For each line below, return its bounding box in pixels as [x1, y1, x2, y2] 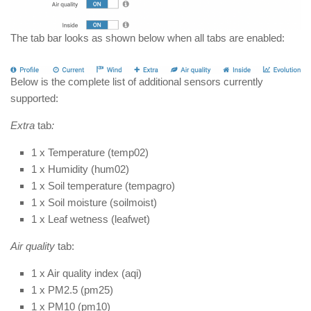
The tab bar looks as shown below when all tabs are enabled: [10, 32, 285, 44]
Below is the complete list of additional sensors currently [10, 76, 263, 88]
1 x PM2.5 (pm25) [31, 284, 113, 296]
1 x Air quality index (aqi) [31, 267, 142, 280]
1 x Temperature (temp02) [31, 146, 149, 159]
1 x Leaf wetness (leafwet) [31, 213, 150, 226]
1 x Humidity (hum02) [31, 163, 129, 176]
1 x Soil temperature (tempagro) [31, 180, 175, 192]
